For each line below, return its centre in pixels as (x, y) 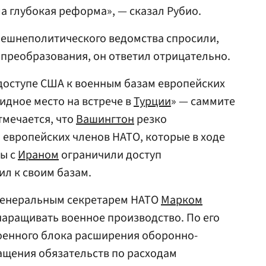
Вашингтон (105, 119)
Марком (182, 200)
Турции (152, 102)
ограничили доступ (110, 155)
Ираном (38, 155)
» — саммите (203, 102)
